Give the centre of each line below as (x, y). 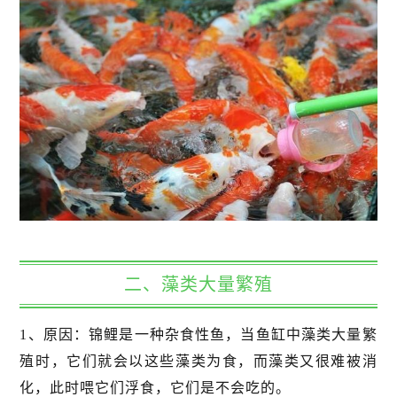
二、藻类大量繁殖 (198, 285)
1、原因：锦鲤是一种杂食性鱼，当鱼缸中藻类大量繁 (198, 335)
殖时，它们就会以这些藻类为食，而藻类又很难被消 (198, 362)
